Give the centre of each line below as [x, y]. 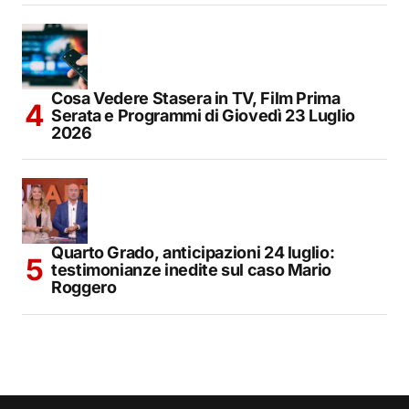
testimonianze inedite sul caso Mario [192, 270]
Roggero [84, 288]
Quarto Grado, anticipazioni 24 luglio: [193, 253]
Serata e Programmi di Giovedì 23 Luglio [203, 116]
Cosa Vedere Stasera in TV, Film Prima [196, 99]
